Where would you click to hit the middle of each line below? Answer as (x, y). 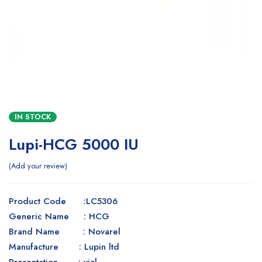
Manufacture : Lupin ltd (64, 247)
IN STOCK (33, 117)
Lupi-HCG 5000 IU (74, 144)
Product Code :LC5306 (63, 201)
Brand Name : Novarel (65, 232)
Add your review (38, 166)
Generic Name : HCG (59, 216)
